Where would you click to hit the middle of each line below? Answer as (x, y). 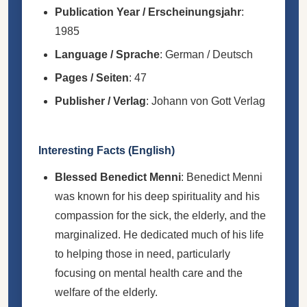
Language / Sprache (107, 54)
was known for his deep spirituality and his (157, 196)
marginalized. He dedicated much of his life (159, 234)
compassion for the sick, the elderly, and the (160, 215)
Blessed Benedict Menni (118, 177)
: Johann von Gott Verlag (206, 101)
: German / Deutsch (206, 54)
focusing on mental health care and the (149, 273)
